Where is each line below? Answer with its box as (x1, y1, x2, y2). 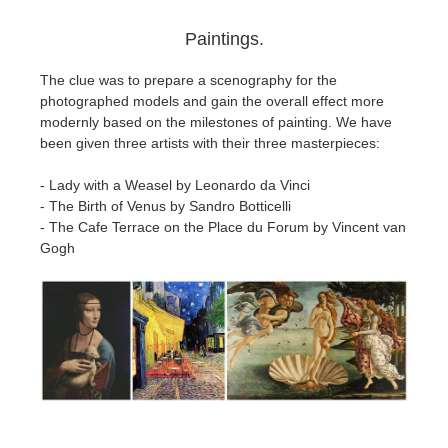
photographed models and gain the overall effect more (40, 93, 384, 110)
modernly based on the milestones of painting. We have (40, 114, 392, 131)
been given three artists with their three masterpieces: (40, 135, 380, 152)
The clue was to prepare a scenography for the (40, 72, 337, 89)
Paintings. (184, 29, 264, 50)
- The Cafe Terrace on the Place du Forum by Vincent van (40, 219, 406, 236)
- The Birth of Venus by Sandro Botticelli (40, 198, 291, 215)
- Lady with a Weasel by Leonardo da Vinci (40, 177, 310, 194)
